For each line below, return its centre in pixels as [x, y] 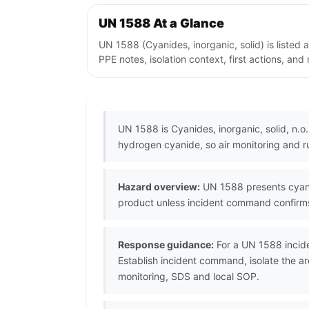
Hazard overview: [159, 187]
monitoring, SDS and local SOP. [189, 277]
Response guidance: [166, 245]
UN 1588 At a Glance [161, 23]
